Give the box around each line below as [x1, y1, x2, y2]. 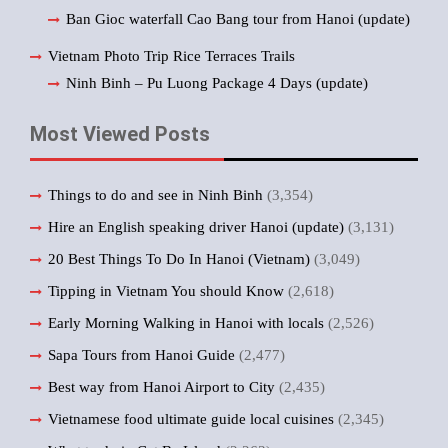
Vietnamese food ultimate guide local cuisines [48, 411, 334, 427]
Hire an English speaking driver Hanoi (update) [48, 219, 344, 235]
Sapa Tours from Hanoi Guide [48, 347, 235, 363]
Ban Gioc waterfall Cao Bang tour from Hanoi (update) [66, 11, 410, 27]
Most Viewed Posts [30, 122, 210, 146]
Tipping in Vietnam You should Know [48, 283, 284, 299]
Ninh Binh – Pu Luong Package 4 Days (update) [66, 75, 368, 91]
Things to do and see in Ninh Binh [48, 187, 263, 203]
